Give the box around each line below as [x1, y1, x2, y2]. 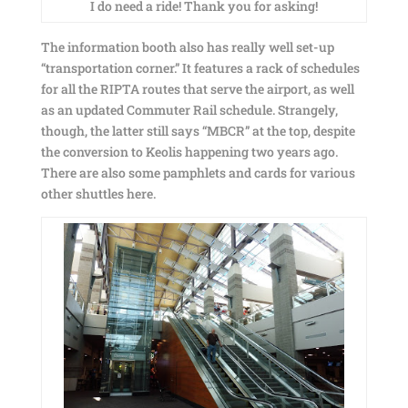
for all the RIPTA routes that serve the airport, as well [40, 80, 354, 97]
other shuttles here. [40, 185, 156, 202]
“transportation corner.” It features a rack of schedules [40, 59, 360, 76]
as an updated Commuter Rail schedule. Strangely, [40, 101, 338, 118]
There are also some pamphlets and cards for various [40, 164, 355, 181]
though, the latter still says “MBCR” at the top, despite [40, 122, 355, 139]
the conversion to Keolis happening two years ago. [40, 143, 338, 160]
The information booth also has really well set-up [40, 38, 334, 56]
